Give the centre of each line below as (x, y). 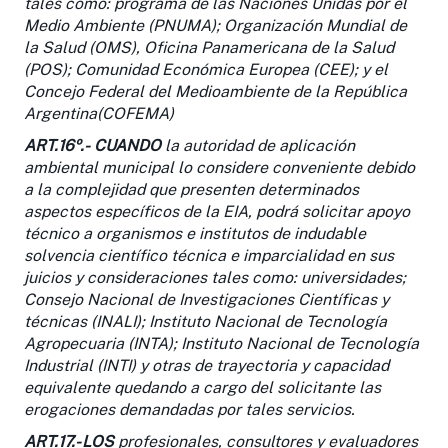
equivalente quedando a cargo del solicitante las (202, 387)
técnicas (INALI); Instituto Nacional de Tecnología (205, 321)
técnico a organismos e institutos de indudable (195, 233)
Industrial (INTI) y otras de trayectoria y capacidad (206, 365)
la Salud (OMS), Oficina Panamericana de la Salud (209, 47)
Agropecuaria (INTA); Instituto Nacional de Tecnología (221, 343)
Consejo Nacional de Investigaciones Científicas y (206, 299)
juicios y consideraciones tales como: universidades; (215, 277)
